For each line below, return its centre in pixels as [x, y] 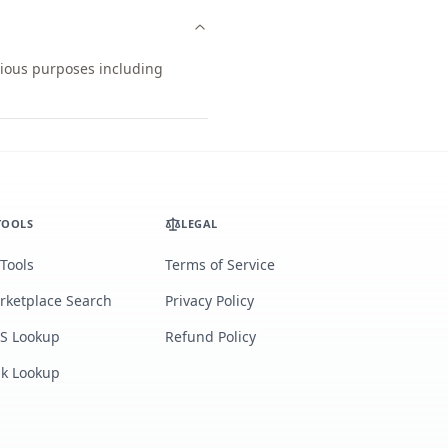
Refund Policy [211, 336]
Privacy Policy [210, 300]
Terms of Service [220, 264]
